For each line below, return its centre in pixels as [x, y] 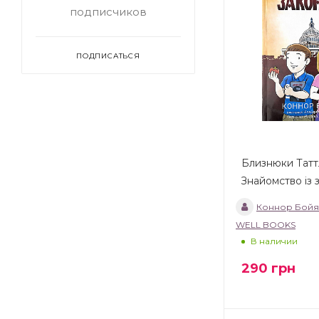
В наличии [274, 241]
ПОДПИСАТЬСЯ [108, 56]
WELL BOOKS [266, 225]
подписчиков [108, 12]
